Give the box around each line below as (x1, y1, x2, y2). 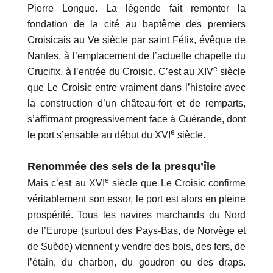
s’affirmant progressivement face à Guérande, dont (27, 114, 246, 125)
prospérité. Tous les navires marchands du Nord (27, 210, 246, 221)
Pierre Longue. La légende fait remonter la (27, 3, 246, 14)
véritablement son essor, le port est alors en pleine (27, 194, 246, 205)
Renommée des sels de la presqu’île (27, 160, 216, 173)
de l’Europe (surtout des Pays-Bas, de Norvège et (27, 225, 246, 236)
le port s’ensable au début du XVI (27, 130, 171, 141)
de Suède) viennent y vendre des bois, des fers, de (27, 241, 246, 252)
